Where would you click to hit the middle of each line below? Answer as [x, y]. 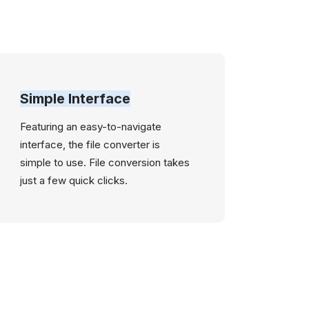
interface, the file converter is [90, 144]
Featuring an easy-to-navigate [91, 127]
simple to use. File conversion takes [105, 162]
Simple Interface [76, 99]
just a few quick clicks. [74, 180]
